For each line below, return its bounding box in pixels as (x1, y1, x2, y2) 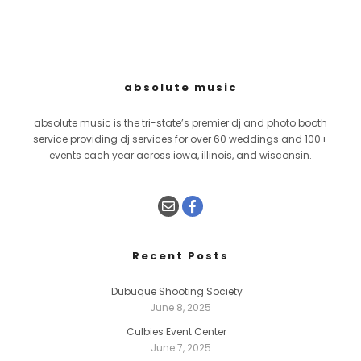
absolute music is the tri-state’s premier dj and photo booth (34, 116, 327, 131)
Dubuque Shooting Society (110, 284, 243, 299)
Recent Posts (132, 248, 229, 264)
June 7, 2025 (150, 341, 211, 355)
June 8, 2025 (150, 301, 211, 315)
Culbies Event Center (127, 325, 226, 339)
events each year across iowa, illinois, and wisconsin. (49, 148, 312, 163)
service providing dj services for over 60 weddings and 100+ (33, 132, 328, 147)
